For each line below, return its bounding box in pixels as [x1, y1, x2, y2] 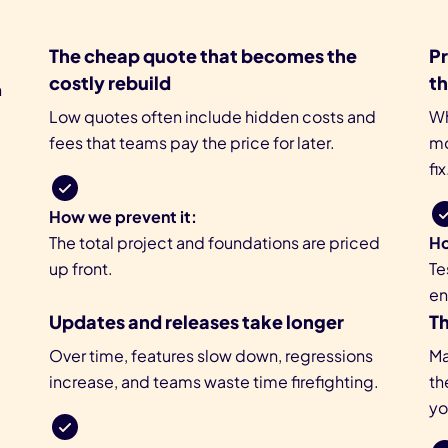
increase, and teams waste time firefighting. [49, 371, 379, 393]
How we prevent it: [49, 206, 197, 228]
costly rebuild [49, 71, 171, 95]
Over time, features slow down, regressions [49, 345, 373, 367]
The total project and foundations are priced [49, 232, 380, 254]
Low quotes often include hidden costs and [49, 106, 376, 128]
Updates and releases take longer [49, 310, 344, 334]
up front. [49, 258, 113, 280]
